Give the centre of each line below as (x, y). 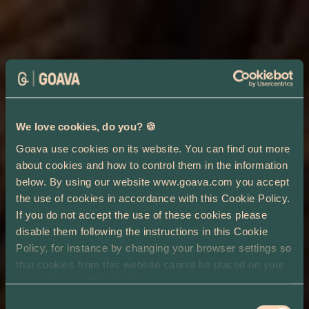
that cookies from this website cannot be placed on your (150, 264)
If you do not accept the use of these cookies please (141, 215)
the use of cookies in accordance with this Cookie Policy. (153, 198)
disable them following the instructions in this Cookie (142, 231)
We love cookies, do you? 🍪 (86, 127)
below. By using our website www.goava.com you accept (152, 181)
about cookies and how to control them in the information (152, 165)
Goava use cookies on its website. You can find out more (153, 148)
